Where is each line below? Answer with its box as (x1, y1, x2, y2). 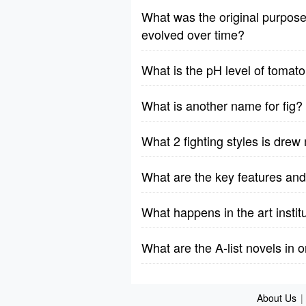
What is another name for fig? (141, 96, 303, 114)
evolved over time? (141, 25, 245, 43)
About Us (256, 291, 296, 305)
